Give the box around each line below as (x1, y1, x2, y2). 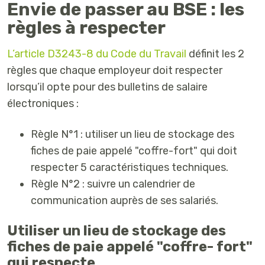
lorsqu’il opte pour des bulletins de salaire (7, 80, 208, 93)
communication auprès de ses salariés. (31, 193, 218, 207)
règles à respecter (7, 17, 166, 39)
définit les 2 (186, 47, 244, 60)
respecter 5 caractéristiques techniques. (31, 160, 228, 174)
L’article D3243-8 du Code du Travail (7, 47, 186, 60)
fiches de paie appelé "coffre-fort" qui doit (31, 144, 237, 157)
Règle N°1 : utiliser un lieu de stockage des (31, 127, 234, 141)
